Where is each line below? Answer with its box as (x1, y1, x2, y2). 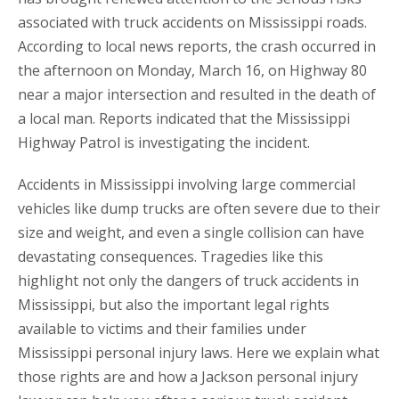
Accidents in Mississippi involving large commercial (18, 175, 355, 195)
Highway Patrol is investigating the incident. (18, 133, 310, 153)
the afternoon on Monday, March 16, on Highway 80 (18, 61, 367, 81)
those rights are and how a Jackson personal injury (18, 367, 358, 387)
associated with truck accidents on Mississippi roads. (18, 12, 367, 33)
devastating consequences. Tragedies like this (18, 247, 323, 267)
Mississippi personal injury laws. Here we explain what (18, 343, 379, 363)
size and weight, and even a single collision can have (18, 223, 364, 243)
